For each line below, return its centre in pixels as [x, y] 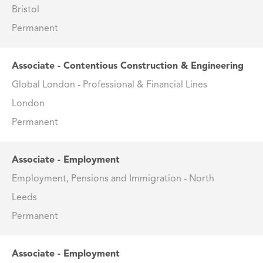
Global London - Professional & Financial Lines [109, 85]
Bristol [26, 10]
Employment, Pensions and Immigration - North [113, 179]
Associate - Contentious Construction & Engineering [128, 67]
